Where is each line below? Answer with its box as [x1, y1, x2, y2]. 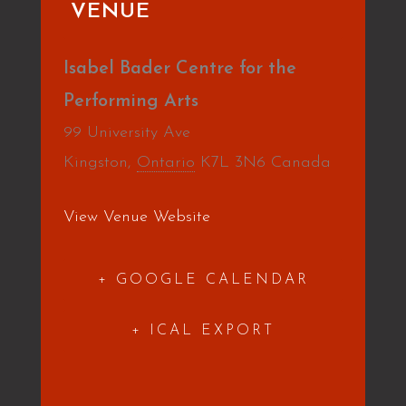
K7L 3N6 [199, 154, 266, 171]
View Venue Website [63, 208, 210, 226]
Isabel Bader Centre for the [63, 60, 296, 78]
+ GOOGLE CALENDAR [97, 273, 309, 287]
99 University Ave [63, 124, 190, 141]
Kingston [63, 154, 128, 171]
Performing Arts [63, 92, 198, 111]
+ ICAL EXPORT [131, 324, 275, 338]
